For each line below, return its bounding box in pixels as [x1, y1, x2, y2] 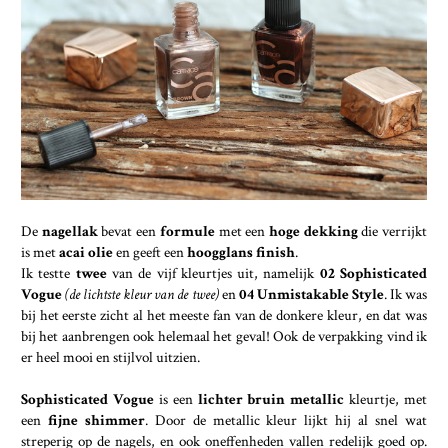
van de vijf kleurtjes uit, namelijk [106, 262, 320, 283]
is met [21, 241, 59, 262]
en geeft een [116, 241, 187, 262]
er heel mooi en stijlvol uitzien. [21, 346, 200, 367]
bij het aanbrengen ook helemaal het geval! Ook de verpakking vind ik [21, 325, 427, 346]
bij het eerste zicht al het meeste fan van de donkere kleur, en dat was [21, 304, 427, 325]
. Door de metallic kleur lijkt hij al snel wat [144, 409, 428, 430]
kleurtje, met [349, 388, 427, 409]
